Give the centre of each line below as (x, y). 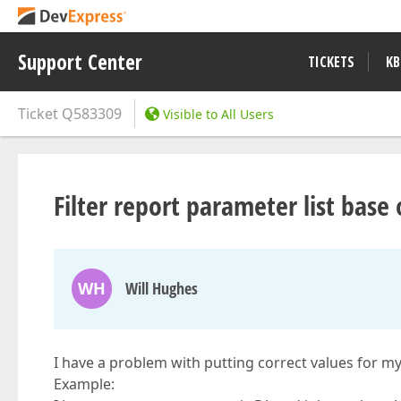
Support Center (80, 62)
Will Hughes (162, 288)
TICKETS (331, 62)
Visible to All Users (218, 114)
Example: (84, 384)
